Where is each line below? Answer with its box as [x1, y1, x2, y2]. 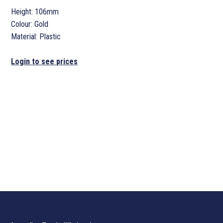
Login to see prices [11, 57, 78, 67]
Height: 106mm [11, 7, 59, 17]
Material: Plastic [11, 32, 61, 42]
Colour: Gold [11, 19, 49, 29]
